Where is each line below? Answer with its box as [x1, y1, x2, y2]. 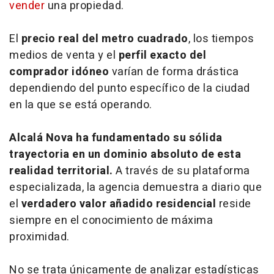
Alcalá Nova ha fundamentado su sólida [9, 129, 223, 146]
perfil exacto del [118, 46, 206, 64]
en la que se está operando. [9, 96, 152, 113]
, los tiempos [188, 30, 254, 47]
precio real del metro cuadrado [21, 30, 188, 47]
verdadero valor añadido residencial [21, 195, 216, 212]
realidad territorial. [9, 162, 113, 179]
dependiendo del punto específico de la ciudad [9, 80, 250, 97]
